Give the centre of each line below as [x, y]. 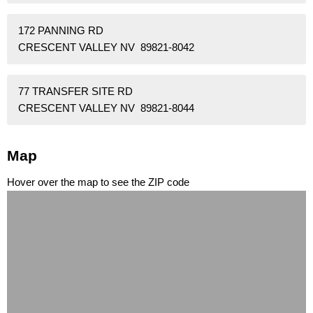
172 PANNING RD [61, 31]
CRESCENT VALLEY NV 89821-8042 [106, 48]
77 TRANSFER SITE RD [75, 92]
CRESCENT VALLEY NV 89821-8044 [106, 108]
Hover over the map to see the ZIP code [98, 182]
